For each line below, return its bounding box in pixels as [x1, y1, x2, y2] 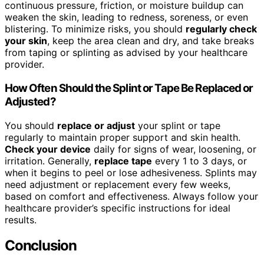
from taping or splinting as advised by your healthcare [5, 47, 247, 59]
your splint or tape [135, 119, 220, 131]
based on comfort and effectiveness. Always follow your [5, 190, 258, 202]
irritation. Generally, [5, 154, 94, 167]
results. [5, 213, 37, 226]
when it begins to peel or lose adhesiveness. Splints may [5, 166, 257, 179]
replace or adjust [57, 119, 135, 131]
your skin [5, 35, 47, 47]
